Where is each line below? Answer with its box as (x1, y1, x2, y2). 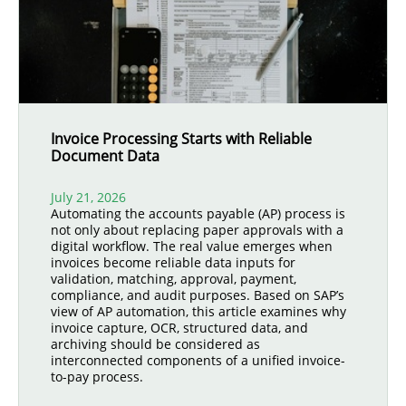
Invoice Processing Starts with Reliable (51, 129, 312, 149)
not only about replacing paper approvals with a (51, 221, 343, 238)
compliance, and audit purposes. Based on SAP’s (51, 286, 344, 304)
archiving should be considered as (51, 335, 260, 353)
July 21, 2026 (51, 188, 126, 206)
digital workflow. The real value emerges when (51, 237, 333, 255)
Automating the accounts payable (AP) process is (51, 205, 345, 222)
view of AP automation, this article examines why (51, 303, 346, 320)
